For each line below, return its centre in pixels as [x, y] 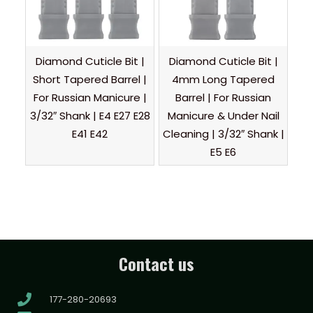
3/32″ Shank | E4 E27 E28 [90, 116]
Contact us [156, 264]
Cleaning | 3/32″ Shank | [223, 134]
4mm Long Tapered [223, 80]
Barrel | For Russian [223, 98]
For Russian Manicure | [90, 98]
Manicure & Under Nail [223, 116]
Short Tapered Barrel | [90, 80]
